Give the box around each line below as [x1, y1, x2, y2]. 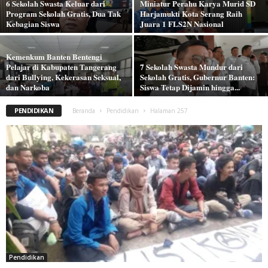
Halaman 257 [150, 106, 188, 115]
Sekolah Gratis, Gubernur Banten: [140, 71, 255, 83]
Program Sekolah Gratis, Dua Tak [6, 8, 121, 20]
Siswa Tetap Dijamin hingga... [140, 81, 240, 93]
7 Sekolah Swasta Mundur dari [140, 61, 243, 73]
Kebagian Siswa [6, 18, 60, 30]
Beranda [72, 106, 96, 115]
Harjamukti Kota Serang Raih [140, 8, 242, 20]
